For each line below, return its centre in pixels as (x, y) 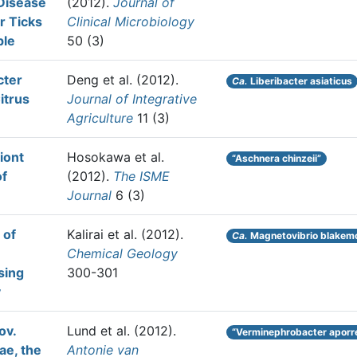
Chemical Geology (122, 253)
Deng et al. (100, 80)
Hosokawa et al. (116, 157)
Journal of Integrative (132, 99)
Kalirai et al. (102, 234)
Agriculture (100, 118)
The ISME (141, 176)
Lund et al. (98, 331)
